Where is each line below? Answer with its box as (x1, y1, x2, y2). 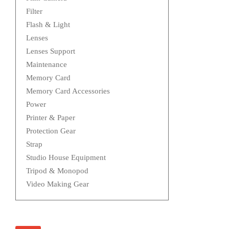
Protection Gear (26, 127, 76, 135)
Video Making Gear (26, 180, 89, 189)
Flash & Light (26, 20, 70, 29)
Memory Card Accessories (26, 87, 110, 96)
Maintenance (26, 60, 67, 69)
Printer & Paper (26, 113, 75, 122)
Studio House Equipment (26, 153, 106, 162)
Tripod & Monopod (26, 167, 88, 175)
